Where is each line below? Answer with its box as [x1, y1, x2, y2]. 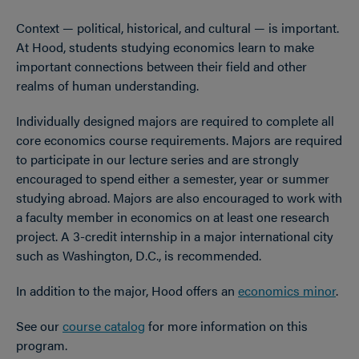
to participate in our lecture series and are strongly [16, 150, 299, 168]
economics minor [238, 281, 336, 300]
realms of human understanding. [16, 76, 199, 95]
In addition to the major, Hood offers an [16, 281, 238, 300]
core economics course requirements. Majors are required [16, 131, 342, 149]
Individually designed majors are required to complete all [16, 111, 334, 130]
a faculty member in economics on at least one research [16, 208, 329, 226]
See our [16, 317, 63, 335]
